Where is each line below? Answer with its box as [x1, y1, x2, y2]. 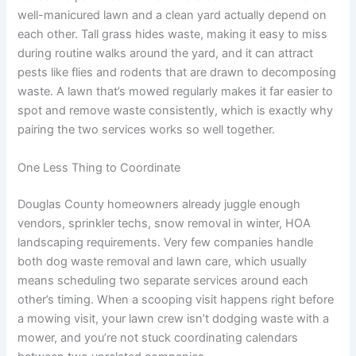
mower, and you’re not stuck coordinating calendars [17, 330, 299, 345]
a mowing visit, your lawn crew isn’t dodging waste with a [17, 311, 330, 326]
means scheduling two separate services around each [17, 273, 309, 288]
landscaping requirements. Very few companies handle [17, 234, 314, 250]
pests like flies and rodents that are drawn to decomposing [17, 65, 337, 80]
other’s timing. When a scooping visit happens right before [17, 292, 335, 307]
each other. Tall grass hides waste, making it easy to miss [17, 27, 328, 42]
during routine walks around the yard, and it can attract [17, 46, 314, 61]
